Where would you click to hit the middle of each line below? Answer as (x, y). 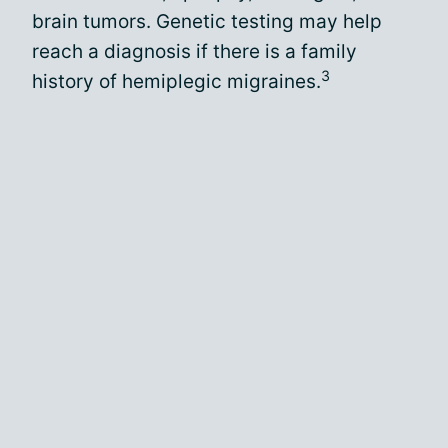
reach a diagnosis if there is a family (194, 51)
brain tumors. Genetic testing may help (207, 21)
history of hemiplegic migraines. (176, 81)
